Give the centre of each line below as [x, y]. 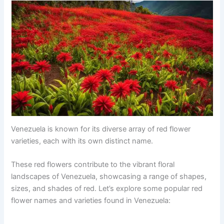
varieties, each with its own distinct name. [82, 141]
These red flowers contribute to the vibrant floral [93, 165]
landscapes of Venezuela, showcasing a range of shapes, [109, 177]
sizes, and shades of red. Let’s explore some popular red [107, 189]
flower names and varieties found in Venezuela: [91, 201]
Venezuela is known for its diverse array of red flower [101, 129]
